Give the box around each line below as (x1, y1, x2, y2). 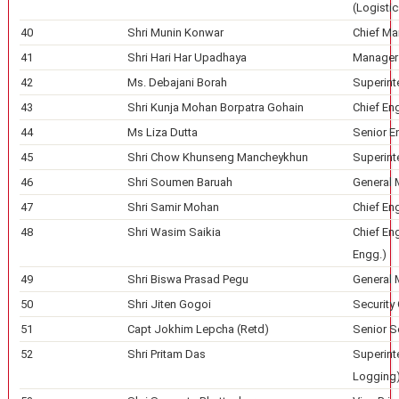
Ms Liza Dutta (126, 126, 198, 139)
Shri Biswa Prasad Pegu (126, 273, 248, 286)
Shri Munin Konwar (126, 26, 224, 39)
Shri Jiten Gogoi (126, 297, 211, 311)
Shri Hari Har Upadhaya (126, 51, 247, 64)
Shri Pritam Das (126, 347, 206, 361)
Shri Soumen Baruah (126, 175, 232, 189)
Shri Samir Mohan (126, 200, 219, 214)
